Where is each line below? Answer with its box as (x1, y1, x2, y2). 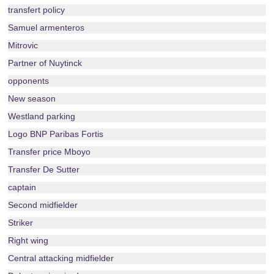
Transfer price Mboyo (8, 147, 91, 157)
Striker (8, 218, 34, 228)
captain (8, 182, 37, 192)
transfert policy (8, 5, 65, 15)
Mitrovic (8, 40, 39, 50)
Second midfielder (8, 200, 78, 210)
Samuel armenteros (8, 23, 85, 32)
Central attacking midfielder (8, 253, 114, 263)
